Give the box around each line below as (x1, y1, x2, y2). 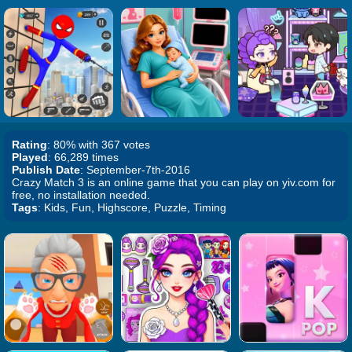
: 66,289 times (48, 151, 119, 163)
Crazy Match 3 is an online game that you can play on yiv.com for (12, 176, 335, 189)
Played (12, 151, 48, 163)
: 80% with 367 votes (47, 138, 150, 151)
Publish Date (12, 163, 80, 176)
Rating (12, 138, 47, 151)
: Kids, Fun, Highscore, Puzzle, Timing (38, 201, 226, 214)
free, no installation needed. (12, 189, 150, 201)
